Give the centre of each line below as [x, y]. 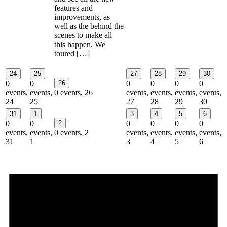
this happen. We [80, 44]
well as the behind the [89, 26]
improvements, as [82, 17]
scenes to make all [83, 35]
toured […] [72, 53]
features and [73, 8]
